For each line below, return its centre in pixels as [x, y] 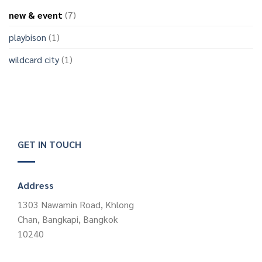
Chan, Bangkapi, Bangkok [68, 219]
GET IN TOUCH [49, 144]
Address [36, 185]
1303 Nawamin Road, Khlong [76, 204]
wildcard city [34, 59]
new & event [36, 15]
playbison [27, 37]
